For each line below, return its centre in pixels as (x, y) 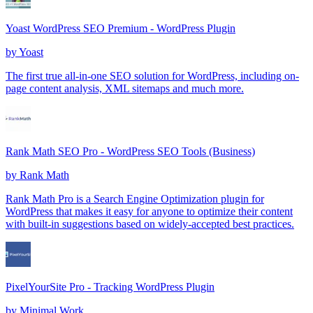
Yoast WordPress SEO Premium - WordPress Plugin (121, 28)
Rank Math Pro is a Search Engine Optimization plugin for (135, 198)
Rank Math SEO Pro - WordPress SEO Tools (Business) (130, 151)
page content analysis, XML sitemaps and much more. (125, 88)
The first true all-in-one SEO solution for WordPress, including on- (152, 75)
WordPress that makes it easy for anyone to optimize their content (149, 211)
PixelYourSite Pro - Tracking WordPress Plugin (110, 286)
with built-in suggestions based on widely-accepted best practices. (150, 224)
